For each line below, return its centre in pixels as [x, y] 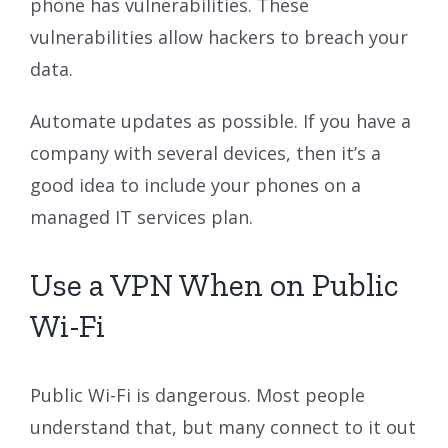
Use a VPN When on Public [214, 284]
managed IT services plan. [141, 216]
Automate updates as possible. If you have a [220, 120]
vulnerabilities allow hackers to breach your [219, 36]
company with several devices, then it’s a [205, 152]
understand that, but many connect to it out [223, 426]
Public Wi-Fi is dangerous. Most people [197, 394]
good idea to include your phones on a [195, 184]
